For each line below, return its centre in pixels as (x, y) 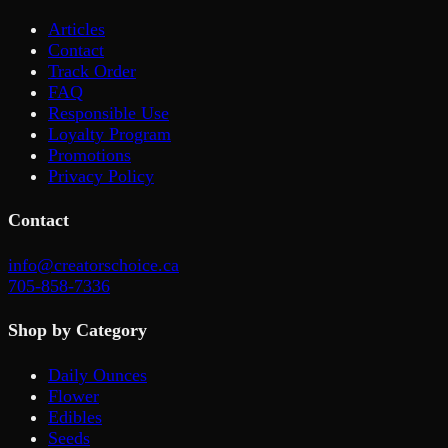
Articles (76, 29)
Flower (73, 395)
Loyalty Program (109, 134)
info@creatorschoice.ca (93, 264)
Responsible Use (108, 113)
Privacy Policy (101, 176)
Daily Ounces (97, 374)
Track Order (92, 71)
